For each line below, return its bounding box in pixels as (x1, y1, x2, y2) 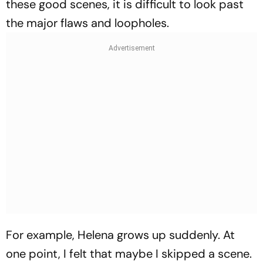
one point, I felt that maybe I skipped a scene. (6, 246, 252, 261)
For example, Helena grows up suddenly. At (6, 227, 235, 242)
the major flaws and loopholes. (6, 15, 169, 31)
